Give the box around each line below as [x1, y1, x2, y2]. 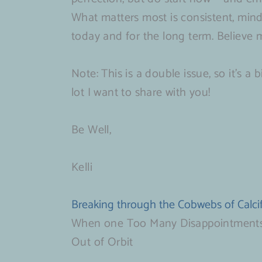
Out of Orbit [71, 233, 133, 253]
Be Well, [71, 120, 112, 140]
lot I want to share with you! [71, 83, 211, 103]
